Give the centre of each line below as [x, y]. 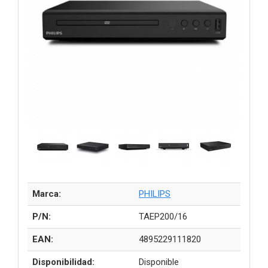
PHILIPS [155, 194]
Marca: [47, 194]
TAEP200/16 [163, 217]
